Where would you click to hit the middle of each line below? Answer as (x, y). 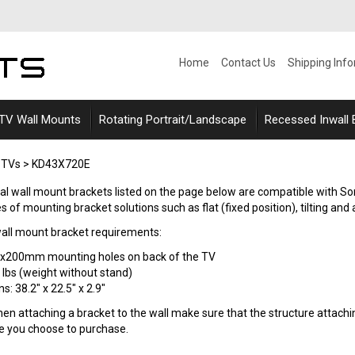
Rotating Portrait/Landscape (173, 120)
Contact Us (248, 63)
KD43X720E (61, 164)
